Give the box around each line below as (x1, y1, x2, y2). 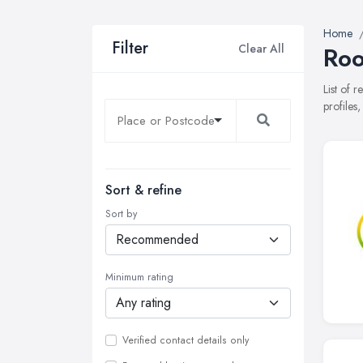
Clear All (238, 40, 284, 57)
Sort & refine (105, 181, 181, 199)
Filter (112, 36, 148, 60)
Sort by (105, 207, 137, 221)
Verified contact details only (122, 333, 249, 348)
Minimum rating (105, 270, 173, 284)
